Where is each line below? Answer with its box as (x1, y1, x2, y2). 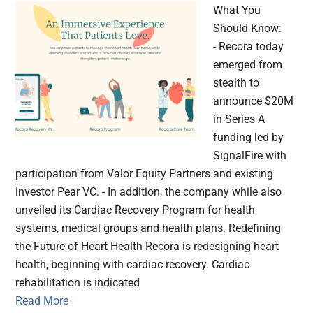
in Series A (213, 112, 265, 126)
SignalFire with (213, 149, 287, 163)
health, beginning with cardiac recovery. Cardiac (15, 258, 250, 272)
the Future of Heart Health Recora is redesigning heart (15, 240, 279, 254)
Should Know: (213, 22, 282, 36)
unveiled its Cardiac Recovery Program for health (15, 203, 256, 217)
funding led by (213, 131, 284, 145)
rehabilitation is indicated (15, 276, 140, 290)
